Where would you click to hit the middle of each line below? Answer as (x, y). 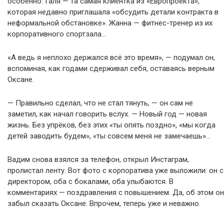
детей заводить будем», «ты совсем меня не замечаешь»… (109, 136)
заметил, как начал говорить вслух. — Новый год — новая (107, 114)
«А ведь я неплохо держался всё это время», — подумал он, (111, 58)
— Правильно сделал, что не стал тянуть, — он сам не (100, 103)
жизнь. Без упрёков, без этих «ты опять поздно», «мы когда (111, 125)
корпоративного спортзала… (57, 34)
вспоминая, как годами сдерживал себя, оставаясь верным (111, 69)
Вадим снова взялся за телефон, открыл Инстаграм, (98, 160)
